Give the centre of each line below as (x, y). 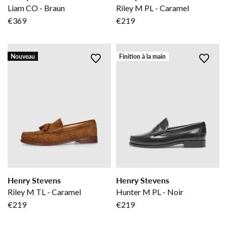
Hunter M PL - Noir (150, 192)
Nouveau (23, 56)
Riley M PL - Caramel (153, 8)
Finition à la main (142, 56)
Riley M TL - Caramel (44, 192)
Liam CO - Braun (36, 8)
